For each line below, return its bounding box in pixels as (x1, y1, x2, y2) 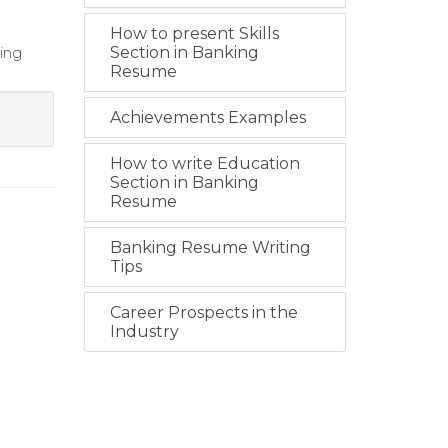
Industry (109, 322, 179, 341)
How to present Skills (109, 24, 279, 43)
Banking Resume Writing (109, 238, 311, 257)
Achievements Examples (109, 108, 306, 127)
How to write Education (109, 154, 300, 173)
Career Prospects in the (109, 303, 298, 322)
